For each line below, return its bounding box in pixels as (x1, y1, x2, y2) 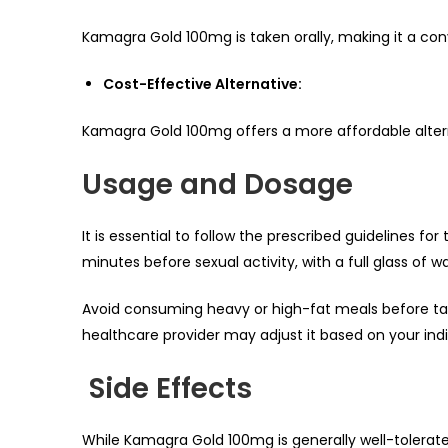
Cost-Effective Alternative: (103, 74, 302, 95)
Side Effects (82, 369, 252, 409)
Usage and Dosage (82, 165, 353, 205)
